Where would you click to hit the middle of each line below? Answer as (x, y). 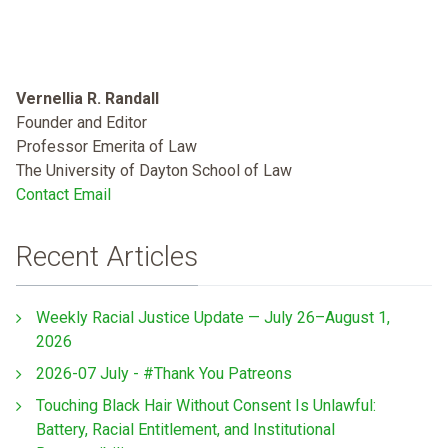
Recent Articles (107, 256)
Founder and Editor (81, 122)
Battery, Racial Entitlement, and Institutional (185, 430)
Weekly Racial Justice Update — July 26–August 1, (213, 318)
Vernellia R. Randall (87, 98)
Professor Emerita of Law (106, 146)
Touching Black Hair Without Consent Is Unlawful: (206, 406)
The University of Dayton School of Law (154, 170)
